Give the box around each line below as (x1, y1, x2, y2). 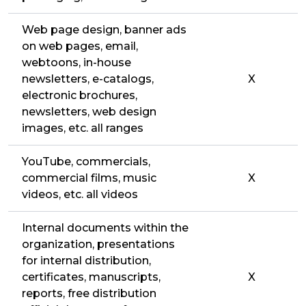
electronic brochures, (22, 89, 137, 102)
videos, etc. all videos (22, 188, 138, 201)
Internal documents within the (22, 221, 189, 234)
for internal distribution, (22, 254, 151, 267)
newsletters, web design (22, 105, 156, 118)
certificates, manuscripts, (22, 270, 161, 283)
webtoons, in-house (22, 56, 131, 69)
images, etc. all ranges (22, 122, 143, 135)
